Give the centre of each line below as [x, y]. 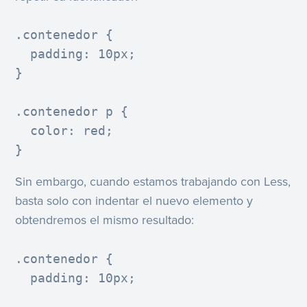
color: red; [64, 131]
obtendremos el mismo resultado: [105, 220]
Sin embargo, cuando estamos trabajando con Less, [153, 182]
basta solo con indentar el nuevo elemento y [134, 201]
